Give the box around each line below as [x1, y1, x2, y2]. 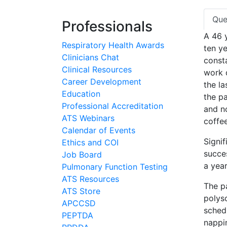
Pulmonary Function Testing [62, 162, 168, 172]
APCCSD [62, 198, 96, 208]
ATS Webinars [62, 113, 115, 123]
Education [62, 89, 100, 99]
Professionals [62, 18, 153, 35]
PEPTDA [62, 210, 93, 220]
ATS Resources [62, 174, 119, 184]
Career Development [62, 77, 141, 87]
